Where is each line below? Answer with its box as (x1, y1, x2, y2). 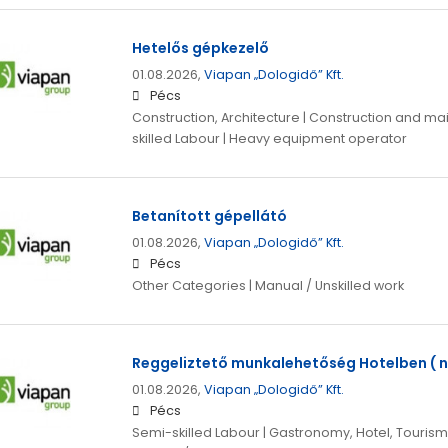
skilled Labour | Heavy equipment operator (131, 130, 407, 148)
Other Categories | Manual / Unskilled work (131, 277, 404, 295)
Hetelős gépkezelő (131, 38, 269, 59)
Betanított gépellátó (131, 206, 287, 227)
